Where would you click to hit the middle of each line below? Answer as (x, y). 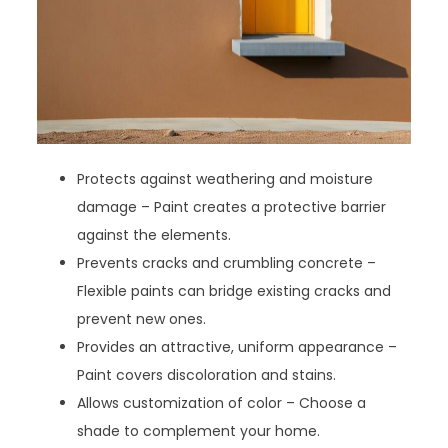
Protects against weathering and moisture (225, 178)
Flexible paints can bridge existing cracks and (234, 290)
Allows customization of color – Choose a (222, 402)
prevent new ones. (142, 318)
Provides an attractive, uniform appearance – (237, 346)
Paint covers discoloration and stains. (207, 374)
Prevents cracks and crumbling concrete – (227, 262)
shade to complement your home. (199, 430)
